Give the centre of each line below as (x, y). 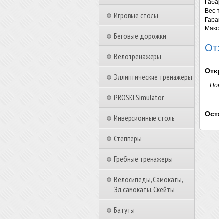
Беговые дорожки (140, 36)
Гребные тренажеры (143, 159)
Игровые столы (136, 15)
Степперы (128, 138)
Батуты (124, 210)
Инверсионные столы (145, 118)
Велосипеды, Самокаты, (148, 179)
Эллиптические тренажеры (153, 77)
